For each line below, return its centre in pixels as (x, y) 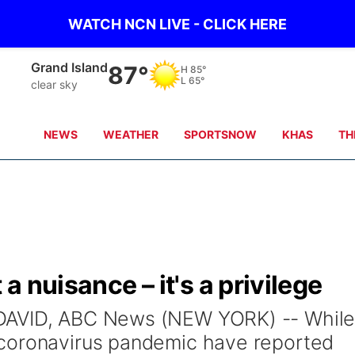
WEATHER (131, 134)
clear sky (55, 84)
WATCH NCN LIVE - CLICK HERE (177, 24)
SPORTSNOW (221, 134)
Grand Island (70, 67)
